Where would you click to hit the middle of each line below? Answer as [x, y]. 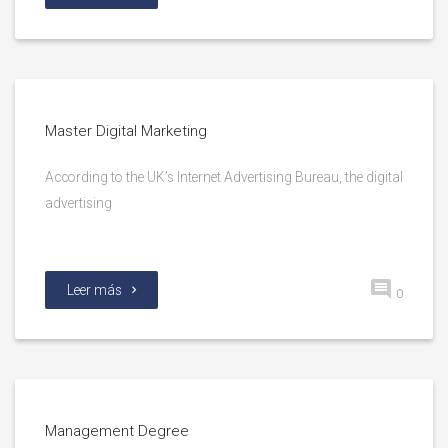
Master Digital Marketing [126, 131]
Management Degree [117, 431]
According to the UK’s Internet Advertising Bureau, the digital [224, 177]
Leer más [94, 290]
